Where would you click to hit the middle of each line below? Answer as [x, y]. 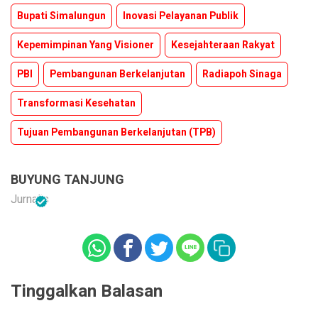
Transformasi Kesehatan [76, 103]
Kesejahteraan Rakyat [223, 45]
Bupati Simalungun [61, 16]
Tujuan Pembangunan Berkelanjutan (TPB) [116, 132]
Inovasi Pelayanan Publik [181, 16]
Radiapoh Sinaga [242, 74]
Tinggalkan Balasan [87, 291]
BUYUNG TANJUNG [67, 180]
